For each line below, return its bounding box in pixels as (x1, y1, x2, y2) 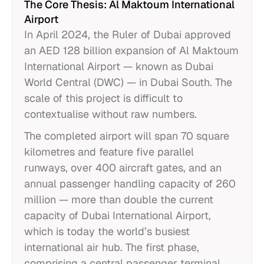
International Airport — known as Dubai (24, 60, 213, 73)
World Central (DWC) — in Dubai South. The (24, 75, 232, 89)
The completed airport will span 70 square (24, 129, 229, 143)
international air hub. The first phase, (24, 240, 199, 254)
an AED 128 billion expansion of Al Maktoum (24, 44, 239, 57)
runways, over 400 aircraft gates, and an (24, 161, 222, 174)
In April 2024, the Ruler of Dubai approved (24, 28, 231, 41)
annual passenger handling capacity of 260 (24, 177, 236, 190)
